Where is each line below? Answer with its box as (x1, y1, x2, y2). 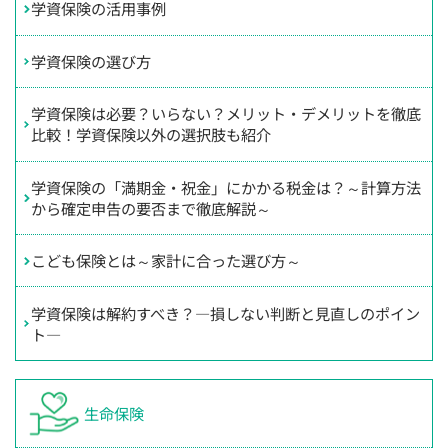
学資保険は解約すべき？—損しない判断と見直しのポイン (31, 301, 421, 324)
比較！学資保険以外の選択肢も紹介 (31, 123, 272, 146)
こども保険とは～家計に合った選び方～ (31, 249, 302, 272)
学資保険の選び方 (31, 49, 152, 72)
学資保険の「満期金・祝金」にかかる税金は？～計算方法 (31, 175, 422, 198)
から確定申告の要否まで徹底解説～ (31, 196, 272, 219)
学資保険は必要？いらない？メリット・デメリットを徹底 (31, 102, 422, 125)
